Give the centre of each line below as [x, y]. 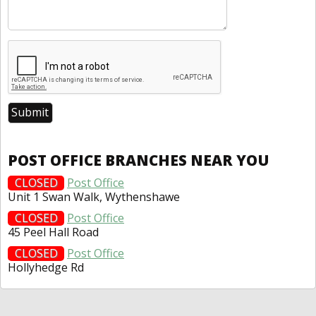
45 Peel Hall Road [53, 232]
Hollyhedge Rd [46, 267]
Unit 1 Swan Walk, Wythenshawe [94, 196]
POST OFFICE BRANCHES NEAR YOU [139, 160]
